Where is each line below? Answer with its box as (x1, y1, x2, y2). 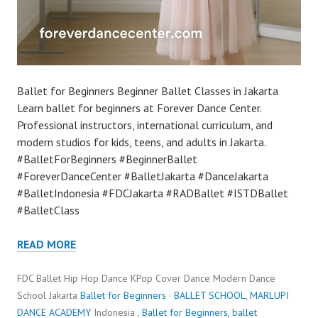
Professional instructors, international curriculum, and (17, 118, 273, 132)
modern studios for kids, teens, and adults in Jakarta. (17, 135, 266, 149)
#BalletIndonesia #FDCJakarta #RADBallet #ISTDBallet (17, 186, 288, 200)
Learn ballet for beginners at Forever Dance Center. (17, 101, 261, 115)
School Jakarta (17, 289, 80, 302)
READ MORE (17, 237, 76, 251)
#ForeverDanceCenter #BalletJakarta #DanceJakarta (17, 169, 268, 183)
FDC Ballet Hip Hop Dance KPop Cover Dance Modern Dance (17, 272, 275, 285)
